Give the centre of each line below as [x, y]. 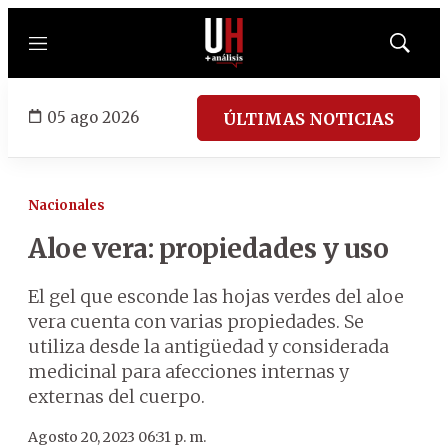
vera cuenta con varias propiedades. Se [196, 321]
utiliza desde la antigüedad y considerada [208, 346]
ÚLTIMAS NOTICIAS [308, 118]
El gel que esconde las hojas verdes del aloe [216, 296]
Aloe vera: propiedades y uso [208, 248]
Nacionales [66, 205]
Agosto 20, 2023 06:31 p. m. [117, 437]
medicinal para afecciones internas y [188, 371]
